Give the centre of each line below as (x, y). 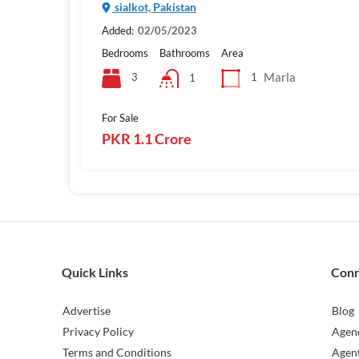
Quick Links (95, 272)
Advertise (87, 311)
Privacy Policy (98, 331)
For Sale (120, 117)
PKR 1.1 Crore (147, 138)
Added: (118, 30)
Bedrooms (125, 52)
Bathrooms (185, 52)
